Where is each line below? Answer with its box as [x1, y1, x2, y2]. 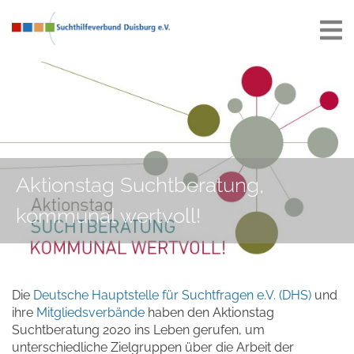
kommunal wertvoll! [16, 204, 201, 228]
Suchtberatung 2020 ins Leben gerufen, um [12, 322, 265, 338]
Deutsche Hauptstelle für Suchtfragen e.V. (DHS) [30, 288, 311, 303]
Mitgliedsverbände [36, 305, 148, 321]
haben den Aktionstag [148, 305, 274, 321]
